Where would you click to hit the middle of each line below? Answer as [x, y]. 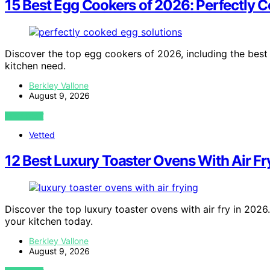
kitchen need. [35, 66]
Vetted [42, 135]
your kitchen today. [49, 221]
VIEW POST [24, 116]
